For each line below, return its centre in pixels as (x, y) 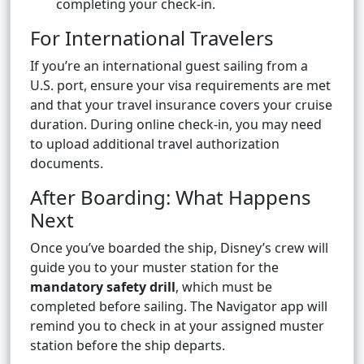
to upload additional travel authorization (155, 144)
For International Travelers (152, 38)
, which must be (224, 287)
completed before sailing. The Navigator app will (179, 307)
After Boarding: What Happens (171, 197)
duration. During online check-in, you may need (176, 125)
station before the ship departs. (128, 346)
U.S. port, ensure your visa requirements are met (180, 86)
